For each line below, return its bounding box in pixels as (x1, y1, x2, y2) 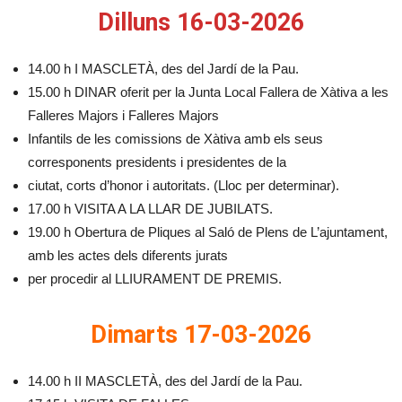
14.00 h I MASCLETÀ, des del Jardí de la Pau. (28, 61, 299, 76)
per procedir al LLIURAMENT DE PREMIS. (28, 271, 282, 286)
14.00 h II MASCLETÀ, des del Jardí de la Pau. (28, 373, 302, 389)
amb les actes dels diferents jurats (28, 248, 228, 263)
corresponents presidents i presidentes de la (28, 154, 286, 170)
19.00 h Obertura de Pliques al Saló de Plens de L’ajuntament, (28, 224, 388, 240)
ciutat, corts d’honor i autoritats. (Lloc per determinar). (28, 178, 339, 193)
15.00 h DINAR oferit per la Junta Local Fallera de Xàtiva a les (28, 84, 389, 100)
